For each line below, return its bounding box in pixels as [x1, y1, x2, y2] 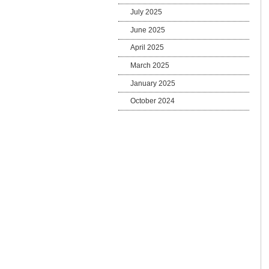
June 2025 [130, 25, 166, 34]
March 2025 [130, 61, 170, 70]
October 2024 [130, 97, 175, 106]
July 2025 [130, 8, 163, 17]
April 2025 [130, 43, 165, 52]
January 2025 [130, 79, 176, 88]
